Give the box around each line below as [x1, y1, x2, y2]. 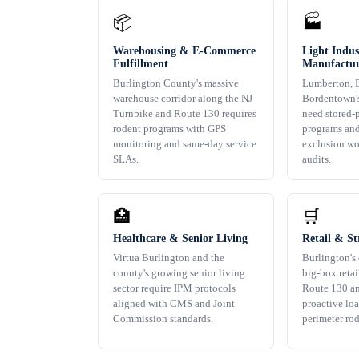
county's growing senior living [113, 267, 245, 280]
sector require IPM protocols [113, 282, 236, 295]
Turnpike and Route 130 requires [113, 107, 256, 120]
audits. [302, 153, 331, 166]
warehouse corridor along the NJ [113, 92, 252, 105]
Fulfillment [113, 58, 168, 71]
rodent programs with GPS [113, 123, 226, 135]
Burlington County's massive [113, 77, 239, 90]
